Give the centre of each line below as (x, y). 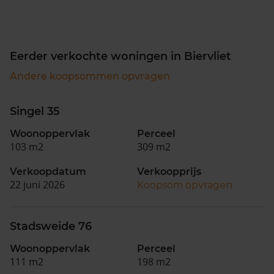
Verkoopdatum (48, 172)
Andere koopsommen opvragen (90, 76)
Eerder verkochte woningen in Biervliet (120, 56)
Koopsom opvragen (185, 185)
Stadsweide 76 (51, 226)
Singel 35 (35, 111)
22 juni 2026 (37, 185)
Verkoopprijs (169, 172)
